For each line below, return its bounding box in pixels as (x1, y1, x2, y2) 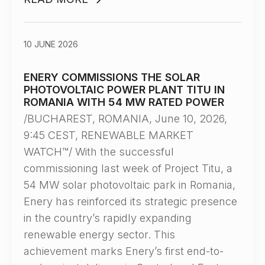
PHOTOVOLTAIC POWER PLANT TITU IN (24, 83, 225, 96)
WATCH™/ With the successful (24, 146, 174, 158)
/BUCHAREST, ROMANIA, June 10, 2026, (24, 112, 227, 125)
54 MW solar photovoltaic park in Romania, (24, 179, 235, 191)
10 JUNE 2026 (24, 39, 78, 49)
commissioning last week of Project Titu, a (24, 162, 232, 174)
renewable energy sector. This (24, 228, 175, 241)
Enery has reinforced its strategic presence (24, 195, 237, 208)
